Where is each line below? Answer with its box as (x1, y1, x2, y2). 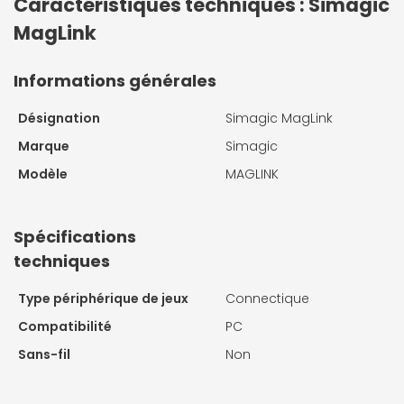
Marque (18, 137, 69, 156)
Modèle (18, 165, 68, 184)
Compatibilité (18, 317, 112, 336)
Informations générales (14, 69, 216, 93)
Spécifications (14, 225, 136, 249)
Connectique (225, 289, 309, 308)
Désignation (18, 109, 100, 128)
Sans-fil (18, 345, 70, 364)
